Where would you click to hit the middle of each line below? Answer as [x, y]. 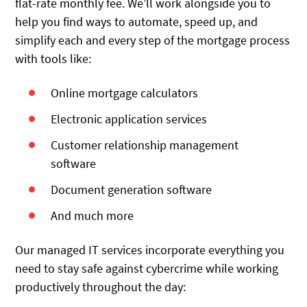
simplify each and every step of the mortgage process [153, 40]
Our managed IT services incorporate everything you [150, 249]
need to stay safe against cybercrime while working [147, 268]
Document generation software [132, 189]
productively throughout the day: [101, 286]
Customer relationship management [145, 145]
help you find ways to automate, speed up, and [137, 21]
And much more [93, 215]
